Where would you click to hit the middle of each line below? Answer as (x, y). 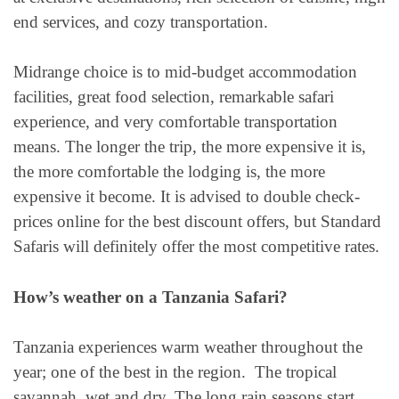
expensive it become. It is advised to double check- (187, 197)
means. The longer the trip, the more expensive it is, (190, 147)
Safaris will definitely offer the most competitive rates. (196, 247)
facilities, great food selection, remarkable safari (174, 97)
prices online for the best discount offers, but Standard (197, 222)
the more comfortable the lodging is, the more (169, 172)
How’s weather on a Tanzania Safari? (151, 297)
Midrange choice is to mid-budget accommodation (185, 72)
